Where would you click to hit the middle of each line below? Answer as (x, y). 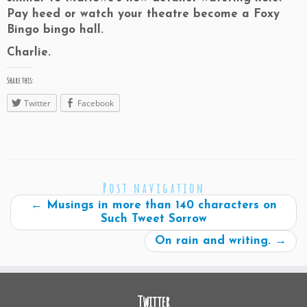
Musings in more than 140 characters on (159, 205)
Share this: (20, 81)
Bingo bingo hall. (55, 30)
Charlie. (29, 52)
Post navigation (153, 188)
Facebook (96, 103)
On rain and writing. (215, 241)
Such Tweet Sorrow (153, 219)
